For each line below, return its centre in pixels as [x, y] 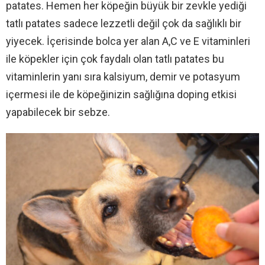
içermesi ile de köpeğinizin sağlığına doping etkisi [121, 95]
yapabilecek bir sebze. [58, 112]
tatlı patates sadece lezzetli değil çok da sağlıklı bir [124, 24]
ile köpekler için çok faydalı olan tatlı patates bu [115, 59]
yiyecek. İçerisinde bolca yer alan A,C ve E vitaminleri [128, 41]
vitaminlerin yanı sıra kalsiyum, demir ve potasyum [123, 77]
